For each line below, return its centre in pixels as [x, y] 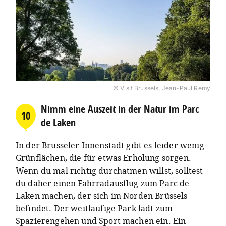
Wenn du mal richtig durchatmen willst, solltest [109, 170]
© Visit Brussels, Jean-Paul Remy [161, 88]
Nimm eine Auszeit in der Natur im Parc [120, 109]
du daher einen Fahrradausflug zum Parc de [103, 183]
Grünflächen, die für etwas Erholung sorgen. [103, 158]
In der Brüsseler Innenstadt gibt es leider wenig [110, 145]
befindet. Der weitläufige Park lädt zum [94, 208]
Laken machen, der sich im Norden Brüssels [102, 195]
